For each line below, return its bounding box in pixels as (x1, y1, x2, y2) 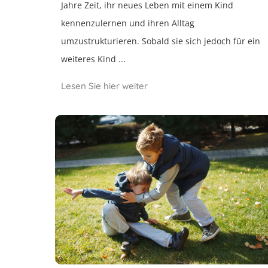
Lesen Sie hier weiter (61, 80, 148, 92)
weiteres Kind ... (61, 53, 126, 65)
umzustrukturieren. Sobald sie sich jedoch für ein (61, 35, 260, 47)
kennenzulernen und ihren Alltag (61, 17, 194, 29)
